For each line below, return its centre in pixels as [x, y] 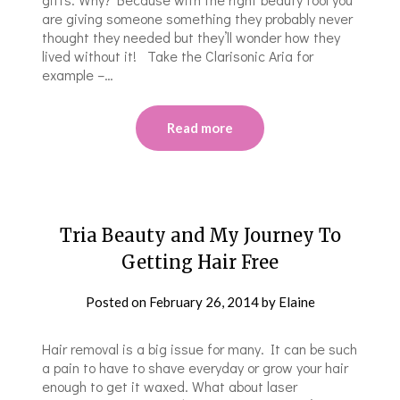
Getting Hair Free [200, 262]
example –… [78, 74]
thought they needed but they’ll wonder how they [192, 37]
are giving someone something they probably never [198, 18]
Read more [200, 127]
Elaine [296, 301]
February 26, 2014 [204, 301]
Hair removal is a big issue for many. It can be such [200, 348]
